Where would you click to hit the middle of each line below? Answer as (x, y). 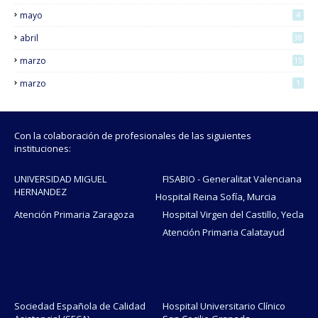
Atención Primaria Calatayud (224, 232)
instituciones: (43, 149)
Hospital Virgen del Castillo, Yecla (233, 215)
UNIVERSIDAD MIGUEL (60, 179)
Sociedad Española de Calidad (80, 306)
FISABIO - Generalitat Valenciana (232, 179)
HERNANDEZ (40, 192)
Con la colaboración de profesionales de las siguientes (133, 136)
